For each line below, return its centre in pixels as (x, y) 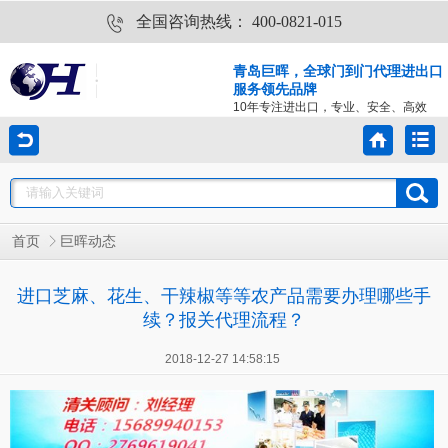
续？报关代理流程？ (224, 320)
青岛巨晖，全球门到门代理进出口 (338, 71)
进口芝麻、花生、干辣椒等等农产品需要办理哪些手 (224, 296)
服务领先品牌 (275, 89)
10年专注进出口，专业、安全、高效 (330, 107)
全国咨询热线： (194, 21)
